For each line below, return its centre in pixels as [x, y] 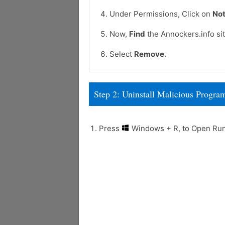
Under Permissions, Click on [161, 14]
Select [122, 54]
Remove [149, 54]
